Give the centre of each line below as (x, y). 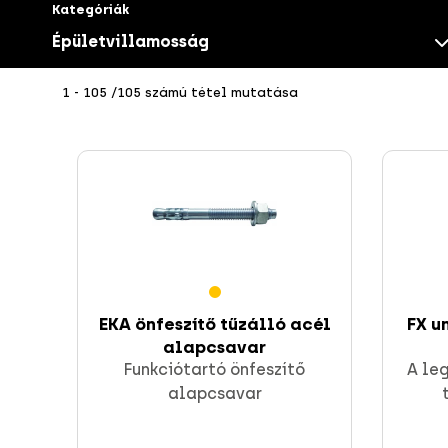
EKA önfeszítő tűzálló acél (214, 324)
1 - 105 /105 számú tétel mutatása (180, 93)
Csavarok (253, 206)
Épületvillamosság (130, 42)
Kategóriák (90, 10)
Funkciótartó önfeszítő (214, 370)
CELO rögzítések (253, 369)
